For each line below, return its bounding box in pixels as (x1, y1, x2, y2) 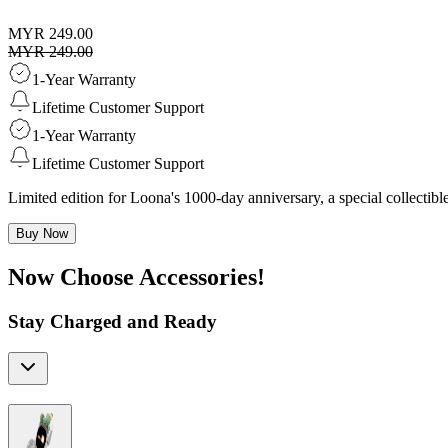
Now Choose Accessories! (8, 264, 265, 291)
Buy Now (16, 226, 68, 242)
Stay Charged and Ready (8, 311, 217, 333)
